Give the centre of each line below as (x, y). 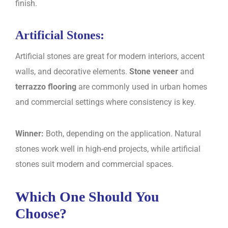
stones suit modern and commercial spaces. (94, 164)
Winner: (30, 133)
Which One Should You (87, 196)
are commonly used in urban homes (142, 87)
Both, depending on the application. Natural (122, 133)
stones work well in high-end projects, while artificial (108, 149)
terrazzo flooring (46, 87)
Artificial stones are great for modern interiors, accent (110, 56)
